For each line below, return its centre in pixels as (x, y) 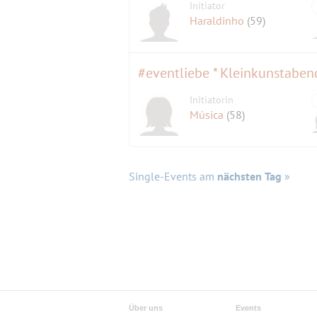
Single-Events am (173, 177)
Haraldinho (219, 21)
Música (208, 115)
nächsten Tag (249, 177)
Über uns (146, 308)
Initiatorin (212, 100)
